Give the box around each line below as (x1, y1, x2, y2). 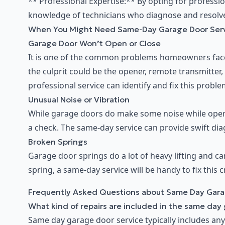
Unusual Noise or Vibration (28, 94, 130, 105)
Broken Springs (28, 137, 87, 147)
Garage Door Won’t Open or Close (28, 38, 161, 49)
